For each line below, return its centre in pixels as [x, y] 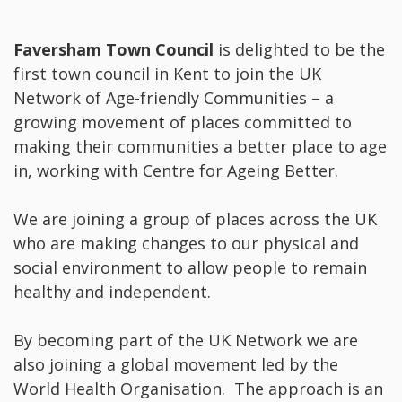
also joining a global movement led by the [176, 365]
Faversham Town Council [116, 50]
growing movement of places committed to [183, 122]
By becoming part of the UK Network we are [186, 341]
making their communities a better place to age [200, 147]
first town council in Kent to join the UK [167, 74]
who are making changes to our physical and [186, 244]
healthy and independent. [112, 292]
